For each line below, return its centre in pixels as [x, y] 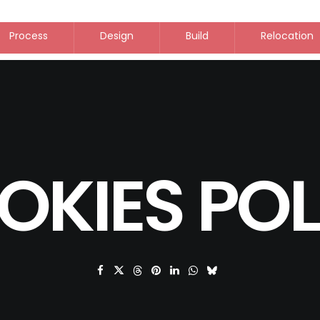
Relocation [287, 36]
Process [29, 36]
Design [117, 36]
